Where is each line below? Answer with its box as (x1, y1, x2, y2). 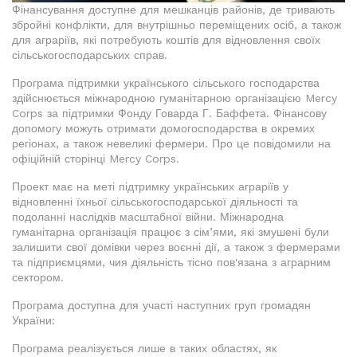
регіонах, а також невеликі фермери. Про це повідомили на (12, 137, 331, 151)
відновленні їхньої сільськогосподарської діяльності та (12, 195, 298, 209)
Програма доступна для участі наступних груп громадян (12, 299, 311, 312)
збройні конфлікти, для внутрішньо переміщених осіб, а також (12, 18, 341, 32)
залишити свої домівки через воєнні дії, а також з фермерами (12, 241, 340, 254)
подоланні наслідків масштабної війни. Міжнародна (12, 210, 284, 224)
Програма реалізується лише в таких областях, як (12, 342, 277, 355)
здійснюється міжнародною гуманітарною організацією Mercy (12, 92, 337, 105)
